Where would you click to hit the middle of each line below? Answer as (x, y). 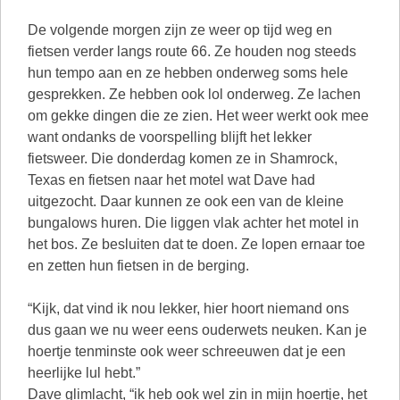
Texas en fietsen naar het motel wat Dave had (171, 180)
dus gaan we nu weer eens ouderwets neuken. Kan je (197, 330)
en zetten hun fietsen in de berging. (138, 266)
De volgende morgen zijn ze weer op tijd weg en (180, 30)
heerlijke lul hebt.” (84, 373)
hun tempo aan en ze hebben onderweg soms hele (188, 73)
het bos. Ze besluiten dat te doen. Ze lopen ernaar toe (196, 244)
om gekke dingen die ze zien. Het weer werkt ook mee (198, 116)
